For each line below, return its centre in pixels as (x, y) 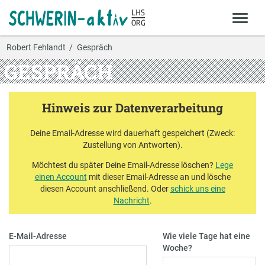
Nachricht (131, 200)
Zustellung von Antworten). (132, 145)
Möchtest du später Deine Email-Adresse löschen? (124, 165)
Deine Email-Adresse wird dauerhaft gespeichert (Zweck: (132, 133)
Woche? (177, 248)
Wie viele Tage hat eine (206, 236)
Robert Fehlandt (36, 47)
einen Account (61, 177)
